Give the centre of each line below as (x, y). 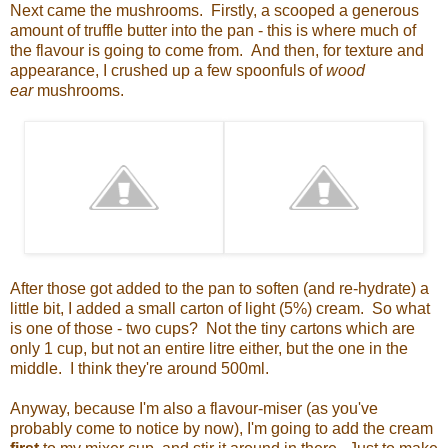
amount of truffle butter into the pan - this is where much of (213, 30)
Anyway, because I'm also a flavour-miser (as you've (194, 408)
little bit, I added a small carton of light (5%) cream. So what (220, 308)
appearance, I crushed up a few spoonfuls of (168, 70)
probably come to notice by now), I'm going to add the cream (221, 428)
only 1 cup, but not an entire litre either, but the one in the (209, 348)
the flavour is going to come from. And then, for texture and (217, 50)
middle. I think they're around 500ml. (139, 368)
